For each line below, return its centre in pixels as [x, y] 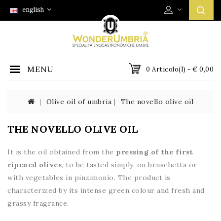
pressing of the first [155, 152]
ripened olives [35, 165]
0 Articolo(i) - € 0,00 [180, 69]
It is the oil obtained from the [62, 152]
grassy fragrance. [38, 203]
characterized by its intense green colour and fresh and [106, 190]
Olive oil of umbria [79, 102]
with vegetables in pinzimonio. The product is [89, 178]
